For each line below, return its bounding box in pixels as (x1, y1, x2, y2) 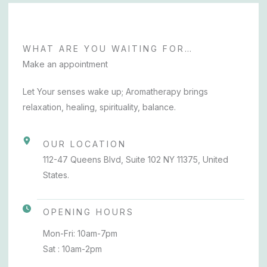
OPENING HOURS (43, 207, 134, 218)
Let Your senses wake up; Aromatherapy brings (23, 86, 208, 97)
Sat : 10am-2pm (43, 244, 102, 254)
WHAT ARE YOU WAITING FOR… (23, 44, 193, 54)
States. (43, 170, 69, 181)
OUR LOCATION (43, 139, 126, 150)
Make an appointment (23, 59, 108, 70)
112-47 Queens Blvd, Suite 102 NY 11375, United (43, 154, 228, 165)
